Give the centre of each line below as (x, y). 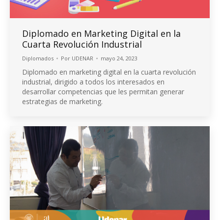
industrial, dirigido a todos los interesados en (93, 82)
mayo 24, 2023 (119, 58)
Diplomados (38, 58)
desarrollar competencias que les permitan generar (103, 91)
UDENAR (82, 58)
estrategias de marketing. (62, 101)
